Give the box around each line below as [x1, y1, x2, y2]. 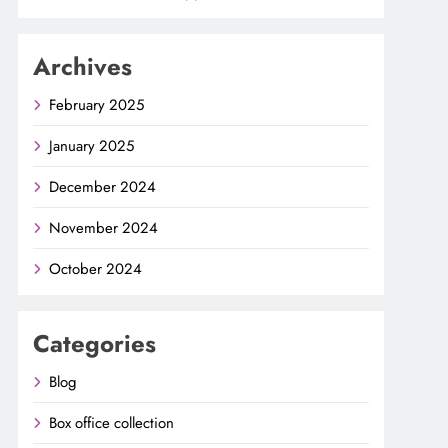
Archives [33, 48, 132, 84]
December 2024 [49, 175, 156, 198]
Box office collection [49, 411, 174, 434]
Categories [33, 325, 156, 361]
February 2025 [49, 93, 144, 116]
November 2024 [49, 216, 158, 239]
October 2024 [49, 257, 142, 280]
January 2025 [49, 134, 134, 157]
